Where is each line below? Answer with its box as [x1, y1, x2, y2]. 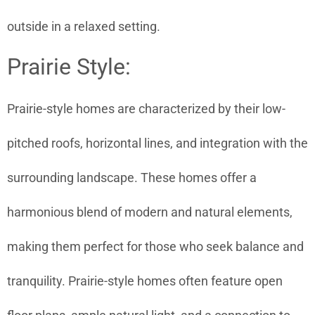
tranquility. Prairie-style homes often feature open [7, 274, 283, 289]
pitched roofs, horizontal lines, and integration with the [7, 136, 308, 151]
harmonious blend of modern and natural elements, [7, 205, 292, 220]
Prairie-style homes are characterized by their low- [7, 101, 285, 117]
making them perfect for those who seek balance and [7, 239, 304, 255]
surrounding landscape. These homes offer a [7, 170, 257, 186]
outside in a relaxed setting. [7, 18, 160, 34]
